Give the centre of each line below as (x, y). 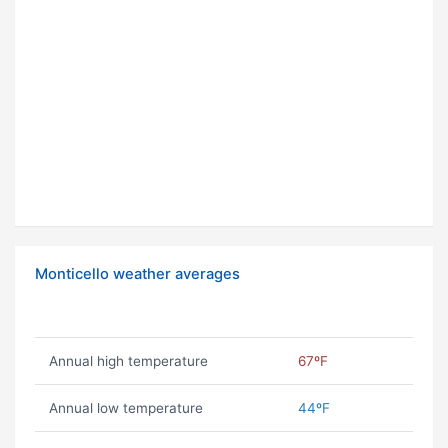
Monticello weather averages (137, 274)
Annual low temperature (125, 408)
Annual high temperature (128, 361)
